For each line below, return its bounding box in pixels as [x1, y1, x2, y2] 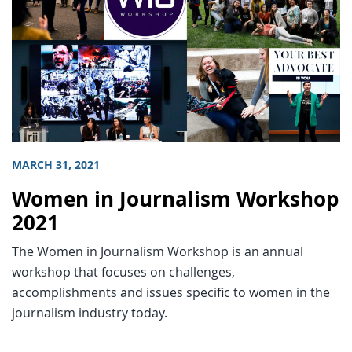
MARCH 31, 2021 [12, 157, 100, 174]
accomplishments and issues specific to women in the [12, 284, 330, 302]
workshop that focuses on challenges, [12, 263, 235, 281]
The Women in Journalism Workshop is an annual [12, 243, 303, 261]
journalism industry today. [12, 304, 167, 322]
